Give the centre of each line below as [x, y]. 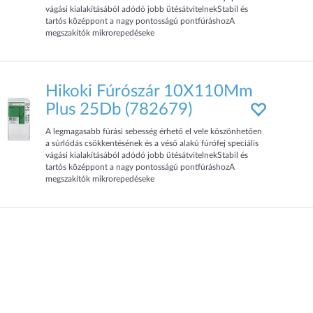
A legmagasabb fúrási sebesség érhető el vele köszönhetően [154, 131]
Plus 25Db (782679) [119, 110]
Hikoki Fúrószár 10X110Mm [150, 92]
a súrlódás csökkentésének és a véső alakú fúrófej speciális [152, 143]
